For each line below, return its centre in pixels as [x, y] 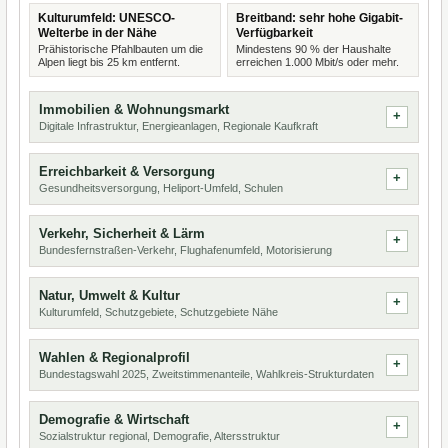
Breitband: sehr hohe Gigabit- [319, 18]
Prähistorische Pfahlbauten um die [120, 49]
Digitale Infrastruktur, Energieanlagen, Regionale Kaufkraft [178, 126]
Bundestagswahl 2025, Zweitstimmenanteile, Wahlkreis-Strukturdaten [206, 374]
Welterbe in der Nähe [97, 33]
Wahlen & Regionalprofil [114, 357]
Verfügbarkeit [274, 33]
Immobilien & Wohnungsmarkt [134, 109]
